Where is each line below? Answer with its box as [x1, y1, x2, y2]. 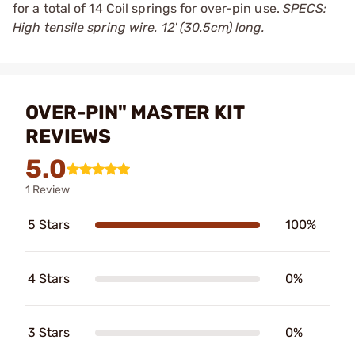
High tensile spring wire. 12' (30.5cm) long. [13, 20, 265, 35]
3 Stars [28, 325, 70, 340]
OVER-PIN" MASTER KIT [25, 101, 244, 124]
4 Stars [28, 271, 70, 286]
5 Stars [28, 217, 70, 232]
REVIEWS [25, 125, 111, 147]
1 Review [25, 183, 70, 197]
